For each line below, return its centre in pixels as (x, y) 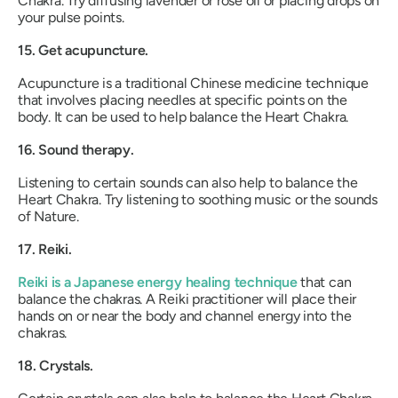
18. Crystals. (56, 366)
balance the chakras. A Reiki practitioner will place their (187, 299)
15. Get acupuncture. (84, 51)
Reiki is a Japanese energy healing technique (158, 283)
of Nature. (48, 217)
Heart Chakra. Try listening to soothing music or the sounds (198, 200)
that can (324, 283)
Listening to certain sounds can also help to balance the (188, 183)
